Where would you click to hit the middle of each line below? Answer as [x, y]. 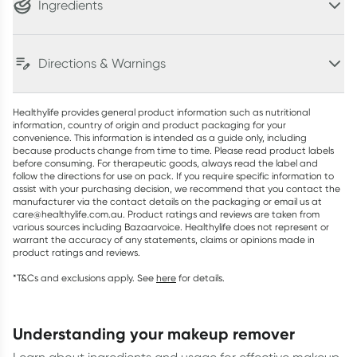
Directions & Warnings [102, 63]
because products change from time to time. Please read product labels [173, 150]
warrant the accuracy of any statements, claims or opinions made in [164, 239]
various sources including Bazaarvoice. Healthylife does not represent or [171, 227]
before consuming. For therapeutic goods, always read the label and [165, 163]
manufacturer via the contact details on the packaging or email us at [167, 201]
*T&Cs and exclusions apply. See [83, 278]
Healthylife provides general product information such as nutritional [161, 112]
